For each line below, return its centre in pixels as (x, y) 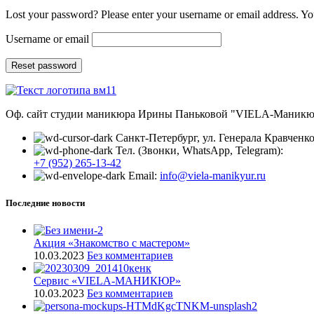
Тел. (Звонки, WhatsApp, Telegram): (199, 150)
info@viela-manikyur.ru (213, 175)
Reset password (44, 65)
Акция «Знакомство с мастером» (112, 243)
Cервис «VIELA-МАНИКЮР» (107, 281)
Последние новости (45, 203)
